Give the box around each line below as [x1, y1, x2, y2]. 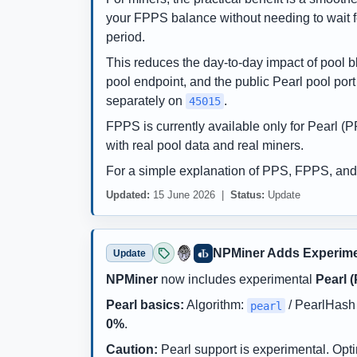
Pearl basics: [106, 298, 184, 312]
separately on [106, 93, 186, 108]
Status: [230, 188, 265, 201]
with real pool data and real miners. [106, 138, 304, 152]
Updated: [106, 188, 150, 201]
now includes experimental [158, 273, 316, 287]
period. [106, 29, 145, 44]
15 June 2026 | [150, 188, 230, 201]
